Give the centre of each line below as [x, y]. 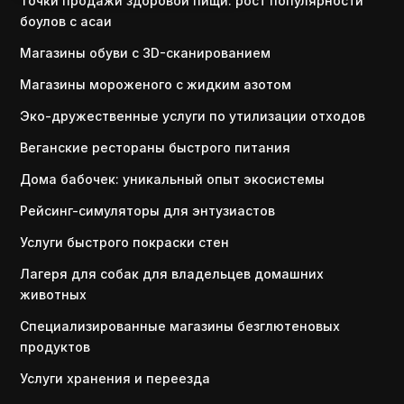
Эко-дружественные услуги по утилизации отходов [193, 116]
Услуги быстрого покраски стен [125, 242]
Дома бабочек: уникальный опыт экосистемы [173, 179]
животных [54, 294]
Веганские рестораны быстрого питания [156, 147]
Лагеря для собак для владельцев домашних [172, 274]
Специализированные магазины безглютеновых [180, 326]
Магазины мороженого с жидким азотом [156, 84]
